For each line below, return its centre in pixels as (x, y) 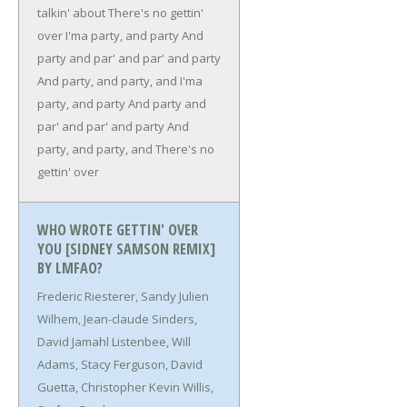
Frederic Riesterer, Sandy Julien (123, 297)
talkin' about (71, 13)
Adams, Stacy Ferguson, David (120, 365)
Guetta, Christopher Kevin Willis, (125, 387)
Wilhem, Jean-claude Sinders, (117, 319)
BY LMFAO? (70, 268)
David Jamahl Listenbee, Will (114, 342)
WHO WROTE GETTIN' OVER (118, 230)
